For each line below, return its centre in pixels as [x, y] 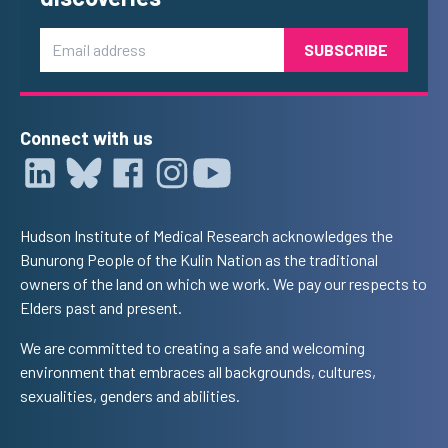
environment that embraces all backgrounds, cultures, [198, 371]
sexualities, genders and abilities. [130, 395]
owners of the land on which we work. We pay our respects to [223, 283]
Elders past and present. [101, 307]
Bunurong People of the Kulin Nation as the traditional [199, 259]
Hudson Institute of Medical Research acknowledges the [206, 235]
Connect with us [86, 138]
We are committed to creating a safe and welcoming [192, 347]
